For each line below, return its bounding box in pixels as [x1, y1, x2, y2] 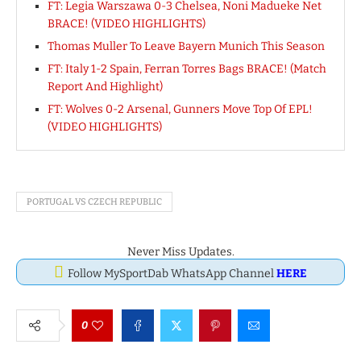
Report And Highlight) [48, 79, 163, 93]
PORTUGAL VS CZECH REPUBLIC [27, 196, 162, 207]
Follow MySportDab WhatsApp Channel [68, 266, 276, 280]
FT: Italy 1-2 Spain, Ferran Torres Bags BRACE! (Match [48, 61, 326, 76]
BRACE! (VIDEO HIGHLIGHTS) [48, 16, 205, 31]
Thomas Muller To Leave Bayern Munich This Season [48, 39, 325, 53]
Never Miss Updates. [127, 244, 234, 259]
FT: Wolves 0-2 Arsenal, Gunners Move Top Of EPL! [48, 102, 313, 116]
